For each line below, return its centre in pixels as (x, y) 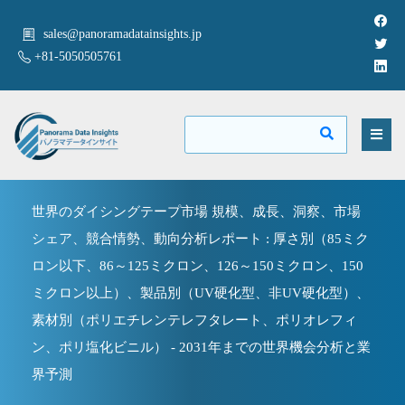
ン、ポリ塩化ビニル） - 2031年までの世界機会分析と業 (201, 347)
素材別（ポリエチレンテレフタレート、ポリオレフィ (194, 320)
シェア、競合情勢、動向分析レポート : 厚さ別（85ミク (200, 238)
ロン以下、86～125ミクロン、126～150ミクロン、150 (198, 265)
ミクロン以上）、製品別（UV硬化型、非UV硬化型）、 (201, 292)
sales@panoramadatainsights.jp (122, 34)
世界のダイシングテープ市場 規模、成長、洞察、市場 (196, 211)
